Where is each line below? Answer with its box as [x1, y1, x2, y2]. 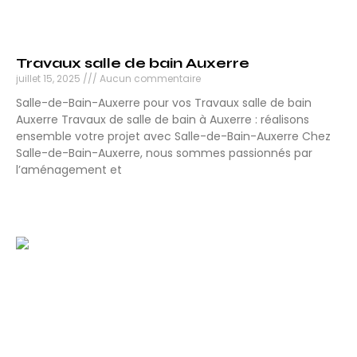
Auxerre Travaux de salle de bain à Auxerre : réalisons [16, 112, 309, 128]
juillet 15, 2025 [16, 72, 83, 86]
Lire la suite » [16, 191, 85, 206]
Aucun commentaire [97, 72, 201, 86]
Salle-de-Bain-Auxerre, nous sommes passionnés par [16, 145, 312, 162]
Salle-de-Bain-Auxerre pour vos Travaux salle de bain [16, 95, 312, 112]
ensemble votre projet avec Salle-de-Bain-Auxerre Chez [16, 128, 331, 145]
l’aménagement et [16, 162, 122, 178]
